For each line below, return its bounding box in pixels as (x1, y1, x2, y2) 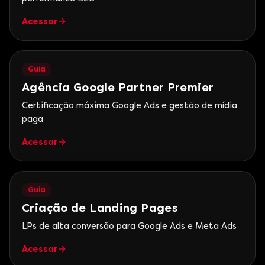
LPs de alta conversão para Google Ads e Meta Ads (22, 221, 237, 231)
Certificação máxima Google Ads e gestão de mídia (22, 100, 237, 111)
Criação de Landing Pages (22, 201, 178, 215)
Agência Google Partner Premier (22, 80, 214, 94)
